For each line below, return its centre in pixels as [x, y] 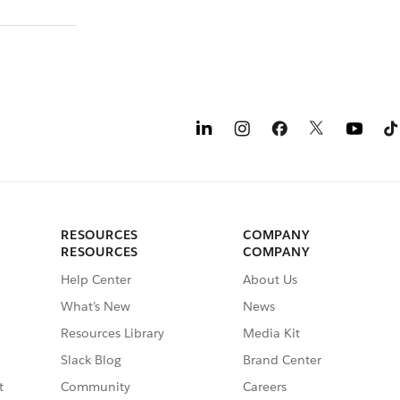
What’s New [96, 307]
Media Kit [271, 333]
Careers [265, 387]
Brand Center [282, 360]
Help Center [96, 280]
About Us [270, 280]
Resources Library [112, 333]
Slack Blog [91, 360]
